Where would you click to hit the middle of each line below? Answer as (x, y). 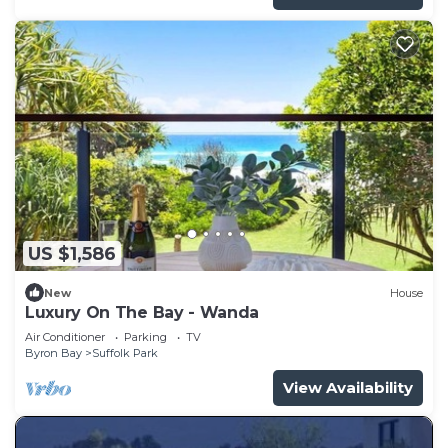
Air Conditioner (65, 337)
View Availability (348, 388)
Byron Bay (53, 353)
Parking (145, 337)
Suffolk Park (125, 353)
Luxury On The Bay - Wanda (142, 313)
